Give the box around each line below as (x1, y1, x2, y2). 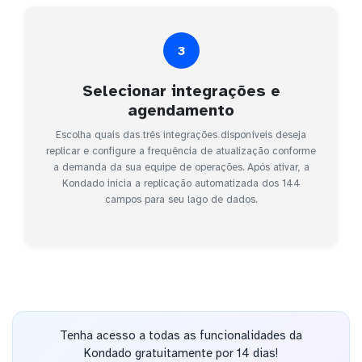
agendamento (128, 100, 234, 121)
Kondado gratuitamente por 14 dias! (84, 345, 278, 360)
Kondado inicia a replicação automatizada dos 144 (61, 177, 301, 191)
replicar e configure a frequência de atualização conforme (46, 145, 316, 158)
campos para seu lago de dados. (105, 193, 257, 207)
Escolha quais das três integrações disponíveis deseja (56, 128, 306, 142)
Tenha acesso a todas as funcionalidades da (60, 327, 302, 343)
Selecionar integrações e (82, 81, 280, 102)
